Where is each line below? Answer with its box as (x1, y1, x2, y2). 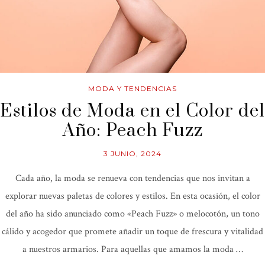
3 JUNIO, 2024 (104, 148, 161, 158)
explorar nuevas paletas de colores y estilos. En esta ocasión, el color (5, 189, 260, 202)
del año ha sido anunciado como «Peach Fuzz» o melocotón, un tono (5, 207, 260, 220)
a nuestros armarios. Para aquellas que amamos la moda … (22, 243, 243, 256)
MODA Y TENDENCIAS (88, 83, 177, 93)
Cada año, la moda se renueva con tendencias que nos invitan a (15, 172, 250, 185)
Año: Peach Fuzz (62, 119, 203, 142)
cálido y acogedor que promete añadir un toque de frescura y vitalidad (2, 225, 263, 238)
